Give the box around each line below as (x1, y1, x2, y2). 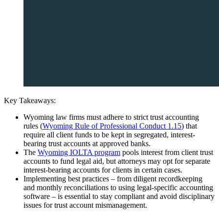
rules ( (23, 121, 43, 130)
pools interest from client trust (120, 148, 213, 156)
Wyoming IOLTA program (38, 148, 120, 156)
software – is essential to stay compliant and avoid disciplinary (23, 192, 215, 200)
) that (181, 121, 197, 130)
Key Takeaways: (4, 96, 56, 105)
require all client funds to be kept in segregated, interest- (23, 130, 195, 139)
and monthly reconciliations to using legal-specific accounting (23, 183, 213, 192)
